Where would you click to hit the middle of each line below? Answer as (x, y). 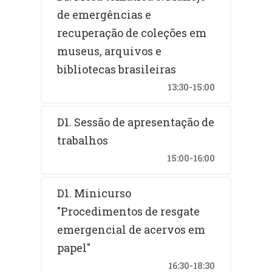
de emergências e (104, 14)
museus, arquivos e (110, 51)
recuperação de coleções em (132, 32)
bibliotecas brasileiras (117, 69)
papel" (74, 247)
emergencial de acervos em (131, 229)
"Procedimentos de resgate (129, 211)
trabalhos (83, 140)
